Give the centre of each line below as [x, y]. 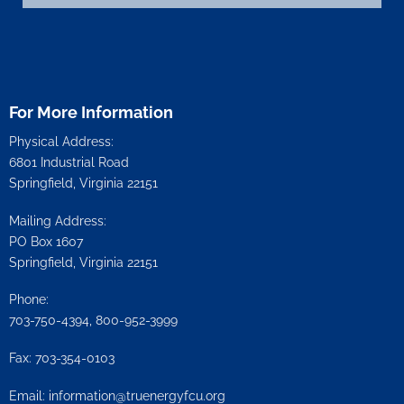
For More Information [91, 112]
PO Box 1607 [46, 241]
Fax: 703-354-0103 [61, 357]
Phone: [28, 299]
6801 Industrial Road [69, 161]
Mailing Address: [57, 220]
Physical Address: [61, 141]
